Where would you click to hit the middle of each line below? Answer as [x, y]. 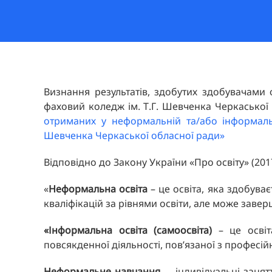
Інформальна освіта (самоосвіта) [131, 230]
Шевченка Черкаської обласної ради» [134, 135]
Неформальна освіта [98, 189]
